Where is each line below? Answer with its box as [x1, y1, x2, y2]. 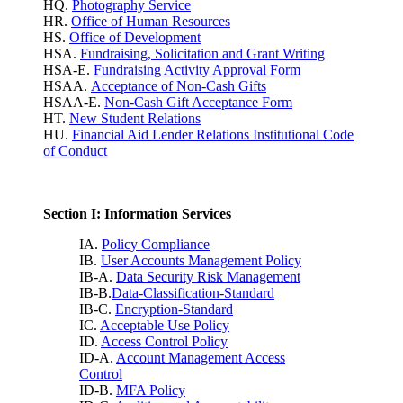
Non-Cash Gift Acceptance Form [104, 94, 292, 111]
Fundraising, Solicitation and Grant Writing [80, 46, 325, 62]
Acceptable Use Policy [100, 318, 229, 334]
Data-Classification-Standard [112, 285, 274, 301]
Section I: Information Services [43, 206, 231, 222]
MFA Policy [116, 382, 185, 399]
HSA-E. [43, 62, 94, 78]
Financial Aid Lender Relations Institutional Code [72, 127, 354, 143]
